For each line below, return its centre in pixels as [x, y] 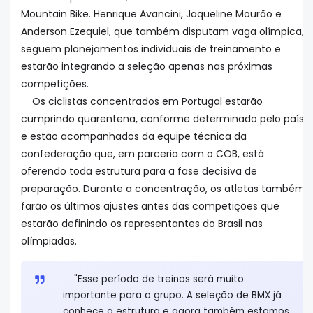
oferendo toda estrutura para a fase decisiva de [139, 172]
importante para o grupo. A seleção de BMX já [172, 296]
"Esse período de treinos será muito [159, 279]
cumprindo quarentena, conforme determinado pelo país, [163, 119]
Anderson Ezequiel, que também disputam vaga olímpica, [162, 32]
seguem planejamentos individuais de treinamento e [151, 49]
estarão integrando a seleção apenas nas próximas [147, 67]
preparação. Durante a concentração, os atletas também [163, 189]
